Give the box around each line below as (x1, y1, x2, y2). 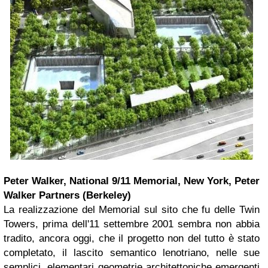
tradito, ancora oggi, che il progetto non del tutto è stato (4, 233, 260, 245)
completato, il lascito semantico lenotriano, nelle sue (4, 247, 260, 259)
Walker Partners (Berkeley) (4, 190, 131, 202)
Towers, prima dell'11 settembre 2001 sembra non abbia (4, 218, 260, 230)
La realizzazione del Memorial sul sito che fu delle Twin (4, 204, 260, 216)
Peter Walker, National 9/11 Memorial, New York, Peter (4, 175, 260, 187)
